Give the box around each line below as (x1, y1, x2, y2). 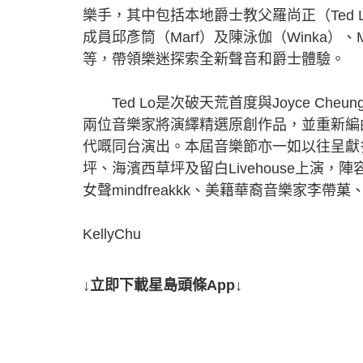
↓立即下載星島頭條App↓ (83, 276, 242, 293)
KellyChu (83, 225, 141, 242)
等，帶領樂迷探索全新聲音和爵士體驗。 (83, 50, 345, 67)
